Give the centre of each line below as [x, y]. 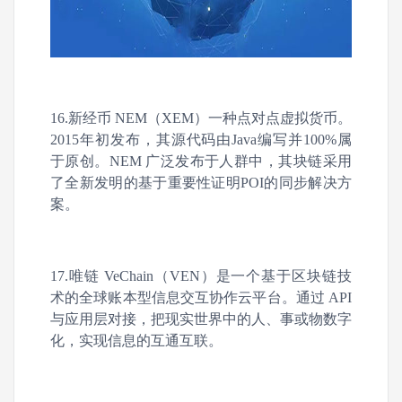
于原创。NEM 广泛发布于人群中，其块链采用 [201, 161]
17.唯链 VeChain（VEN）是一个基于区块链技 [201, 276]
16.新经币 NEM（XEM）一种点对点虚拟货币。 [201, 118]
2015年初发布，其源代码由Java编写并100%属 [201, 140]
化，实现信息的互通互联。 [136, 341]
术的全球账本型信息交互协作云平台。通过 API [201, 297]
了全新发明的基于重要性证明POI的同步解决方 [201, 183]
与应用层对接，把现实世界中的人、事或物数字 [201, 319]
